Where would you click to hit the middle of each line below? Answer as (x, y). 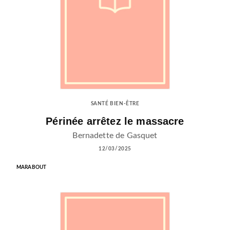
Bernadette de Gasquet (115, 136)
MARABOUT (32, 168)
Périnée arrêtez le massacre (115, 121)
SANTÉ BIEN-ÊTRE (115, 104)
